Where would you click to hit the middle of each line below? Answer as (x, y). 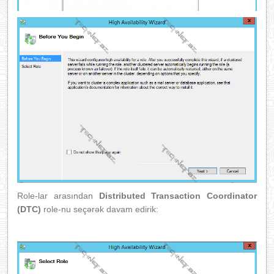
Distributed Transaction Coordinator (178, 195)
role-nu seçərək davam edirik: (100, 209)
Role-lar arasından (58, 195)
